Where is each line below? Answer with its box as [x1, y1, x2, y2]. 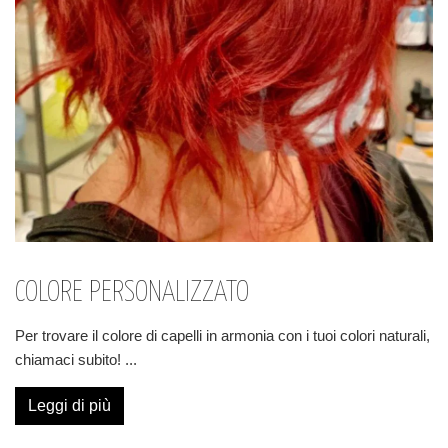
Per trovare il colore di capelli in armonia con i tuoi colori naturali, [15, 327, 430, 344]
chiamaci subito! [15, 351, 125, 368]
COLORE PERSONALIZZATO [15, 279, 249, 307]
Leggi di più [28, 397, 111, 414]
